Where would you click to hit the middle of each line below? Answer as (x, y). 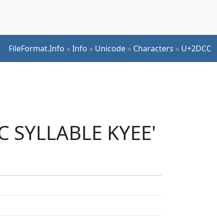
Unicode (110, 48)
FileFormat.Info (37, 48)
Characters (153, 48)
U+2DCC (196, 48)
